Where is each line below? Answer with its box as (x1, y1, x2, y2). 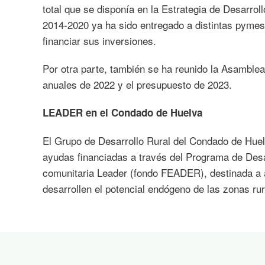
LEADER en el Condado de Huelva (43, 105, 202, 119)
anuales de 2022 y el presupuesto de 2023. (43, 76, 232, 92)
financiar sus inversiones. (43, 33, 156, 48)
